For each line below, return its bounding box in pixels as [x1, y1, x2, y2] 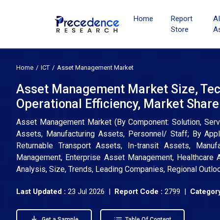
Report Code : [114, 187, 163, 196]
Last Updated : [16, 187, 68, 196]
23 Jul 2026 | [68, 187, 114, 196]
